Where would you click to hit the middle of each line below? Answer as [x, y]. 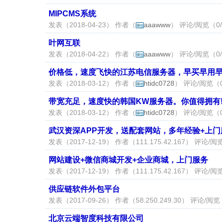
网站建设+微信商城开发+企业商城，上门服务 [128, 160]
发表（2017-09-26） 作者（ [92, 200]
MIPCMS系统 [72, 14]
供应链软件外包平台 [84, 189]
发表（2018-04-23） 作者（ [92, 25]
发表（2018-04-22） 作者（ [92, 54]
